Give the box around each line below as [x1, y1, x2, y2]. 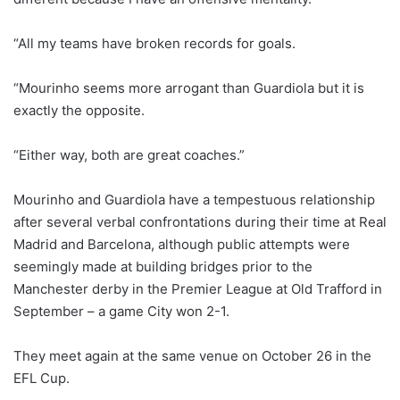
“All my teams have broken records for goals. [13, 34, 296, 52]
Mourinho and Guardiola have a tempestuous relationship [13, 190, 375, 208]
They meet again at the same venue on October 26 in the [13, 346, 371, 364]
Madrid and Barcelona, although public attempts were [13, 235, 350, 253]
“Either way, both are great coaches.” [13, 146, 245, 163]
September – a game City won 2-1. [13, 302, 229, 320]
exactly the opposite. [13, 101, 145, 119]
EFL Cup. [13, 369, 70, 387]
